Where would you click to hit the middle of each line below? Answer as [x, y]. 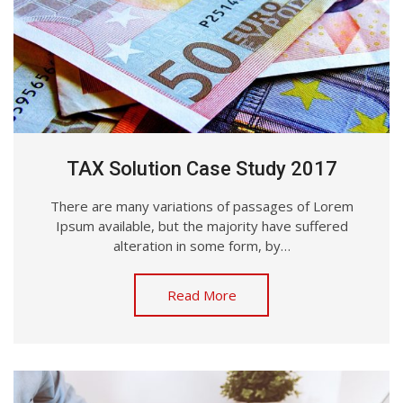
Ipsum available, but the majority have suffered [201, 226]
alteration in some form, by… [201, 246]
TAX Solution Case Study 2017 [201, 169]
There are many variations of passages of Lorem [201, 206]
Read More [201, 296]
